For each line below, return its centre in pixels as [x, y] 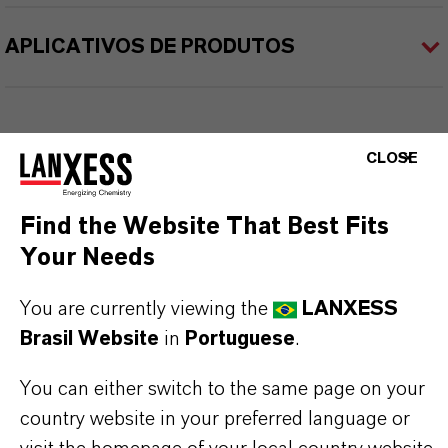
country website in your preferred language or [215, 419]
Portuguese [240, 339]
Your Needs [87, 258]
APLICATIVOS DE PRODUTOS [150, 47]
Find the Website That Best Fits [204, 227]
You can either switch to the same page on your [222, 389]
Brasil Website [89, 339]
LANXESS [347, 309]
